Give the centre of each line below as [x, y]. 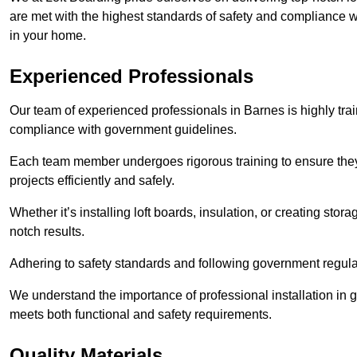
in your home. [48, 36]
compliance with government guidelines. [123, 130]
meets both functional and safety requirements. [141, 315]
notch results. [47, 232]
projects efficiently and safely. [92, 181]
